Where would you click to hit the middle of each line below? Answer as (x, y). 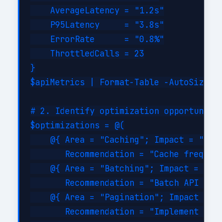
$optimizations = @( (78, 125)
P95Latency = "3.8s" (97, 25)
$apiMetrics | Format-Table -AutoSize (120, 82)
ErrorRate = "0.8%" (97, 39)
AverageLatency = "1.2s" (97, 10)
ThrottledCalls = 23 (87, 53)
